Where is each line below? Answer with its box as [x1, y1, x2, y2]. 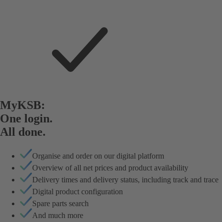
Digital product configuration [32, 187, 123, 196]
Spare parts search [32, 199, 89, 208]
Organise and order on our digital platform [32, 151, 164, 160]
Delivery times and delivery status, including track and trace [32, 175, 219, 184]
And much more [32, 211, 83, 220]
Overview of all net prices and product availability [32, 163, 188, 172]
